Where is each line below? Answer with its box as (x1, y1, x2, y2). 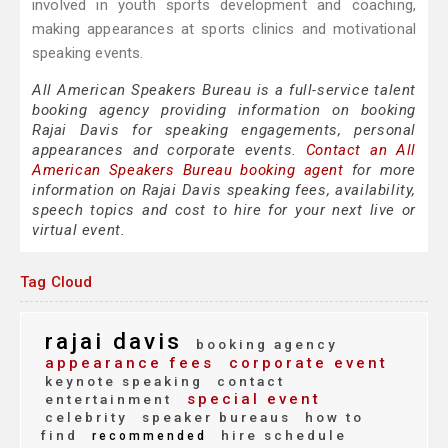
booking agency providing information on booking (32, 101, 416, 120)
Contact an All (305, 141, 416, 160)
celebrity (45, 409, 128, 426)
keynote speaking (45, 373, 203, 390)
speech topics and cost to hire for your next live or (32, 201, 416, 220)
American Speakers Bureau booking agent (32, 161, 344, 180)
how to (299, 409, 364, 426)
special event (180, 390, 321, 409)
